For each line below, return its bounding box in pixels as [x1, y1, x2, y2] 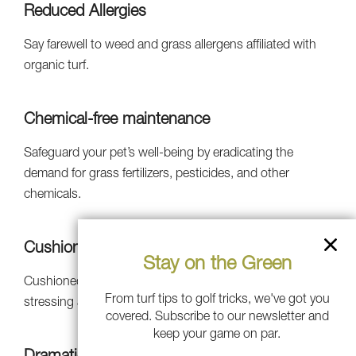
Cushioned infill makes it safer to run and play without [24, 276, 313, 289]
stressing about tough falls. [24, 296, 172, 310]
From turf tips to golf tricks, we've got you [104, 294, 330, 307]
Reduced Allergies [24, 4, 146, 21]
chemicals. [24, 188, 81, 202]
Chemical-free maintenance [24, 112, 210, 129]
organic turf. [24, 60, 89, 73]
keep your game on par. [153, 329, 281, 342]
